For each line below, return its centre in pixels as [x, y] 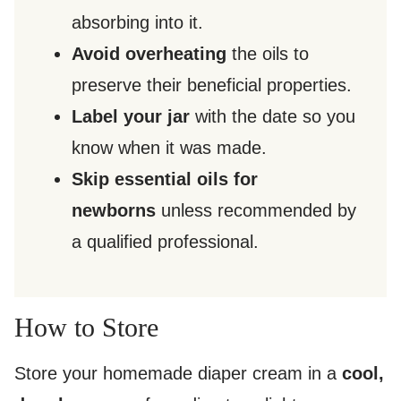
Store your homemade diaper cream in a [178, 374]
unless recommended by [256, 211]
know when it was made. [169, 148]
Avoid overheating [149, 54]
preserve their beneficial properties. [212, 85]
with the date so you [273, 117]
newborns [114, 211]
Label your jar [131, 117]
